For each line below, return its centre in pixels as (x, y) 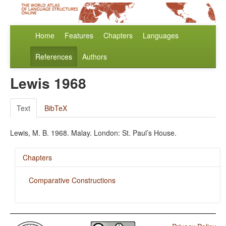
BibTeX (56, 108)
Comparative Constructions (72, 180)
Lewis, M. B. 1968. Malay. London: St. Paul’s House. (93, 133)
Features (79, 36)
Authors (95, 57)
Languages (161, 36)
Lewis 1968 (48, 83)
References (54, 57)
